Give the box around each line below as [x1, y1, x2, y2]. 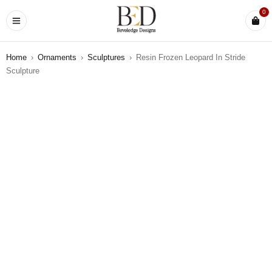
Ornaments [38, 53, 76, 62]
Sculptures [87, 53, 125, 62]
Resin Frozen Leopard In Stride [136, 53, 245, 62]
